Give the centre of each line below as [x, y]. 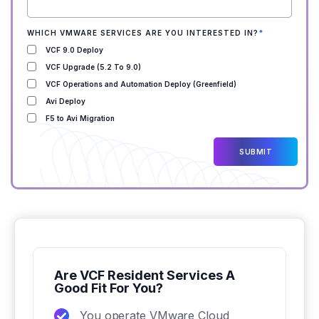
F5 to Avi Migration [80, 119]
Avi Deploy [66, 101]
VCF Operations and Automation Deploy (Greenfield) [141, 84]
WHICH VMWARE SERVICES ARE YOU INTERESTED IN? [143, 33]
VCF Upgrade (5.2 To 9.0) [93, 67]
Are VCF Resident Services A [145, 275]
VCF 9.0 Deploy [74, 50]
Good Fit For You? [109, 288]
